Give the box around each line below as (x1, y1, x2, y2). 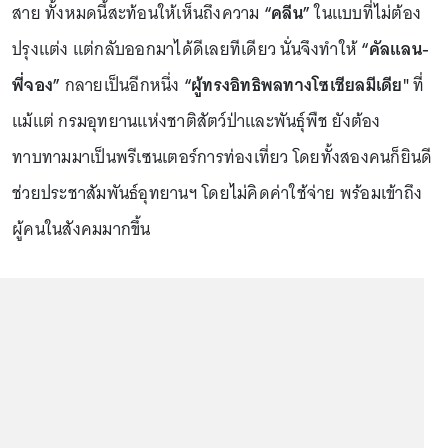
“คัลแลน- (361, 34, 429, 64)
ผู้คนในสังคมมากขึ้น (12, 214, 155, 244)
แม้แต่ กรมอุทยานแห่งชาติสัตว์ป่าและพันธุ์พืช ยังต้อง (12, 106, 381, 136)
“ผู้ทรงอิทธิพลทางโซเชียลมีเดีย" (179, 70, 409, 100)
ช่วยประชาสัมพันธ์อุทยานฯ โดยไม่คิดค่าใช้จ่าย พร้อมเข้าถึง (12, 178, 422, 208)
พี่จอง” (12, 70, 61, 100)
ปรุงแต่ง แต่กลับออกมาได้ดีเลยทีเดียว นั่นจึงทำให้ (12, 34, 362, 64)
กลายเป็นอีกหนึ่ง (60, 70, 180, 100)
